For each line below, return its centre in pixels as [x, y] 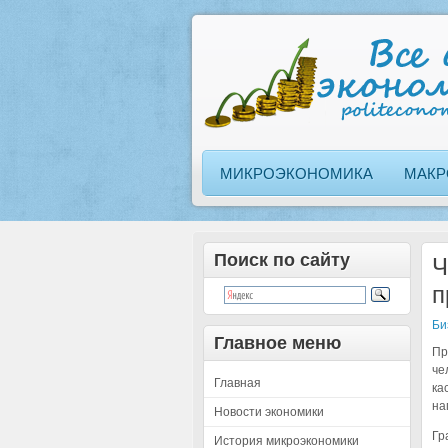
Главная [237, 383]
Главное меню [277, 343]
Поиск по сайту [282, 260]
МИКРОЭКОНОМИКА [296, 173]
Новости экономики [269, 412]
